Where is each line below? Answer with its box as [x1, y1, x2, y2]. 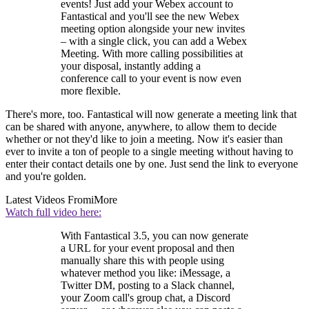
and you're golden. [6, 170, 86, 183]
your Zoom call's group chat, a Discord [61, 292, 230, 304]
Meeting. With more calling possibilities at [61, 48, 243, 60]
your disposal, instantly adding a [61, 60, 201, 72]
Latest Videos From [6, 194, 91, 206]
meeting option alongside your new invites [61, 23, 245, 35]
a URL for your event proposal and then [61, 242, 235, 255]
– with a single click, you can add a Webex [61, 35, 247, 48]
